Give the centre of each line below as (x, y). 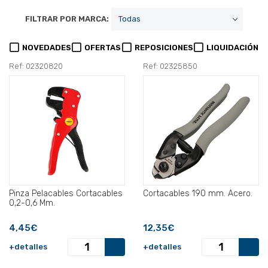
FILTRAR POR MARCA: (67, 19)
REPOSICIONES (164, 48)
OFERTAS (103, 48)
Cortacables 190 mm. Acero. (198, 194)
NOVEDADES (47, 48)
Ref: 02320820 (36, 66)
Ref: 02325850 (170, 66)
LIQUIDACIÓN (232, 48)
